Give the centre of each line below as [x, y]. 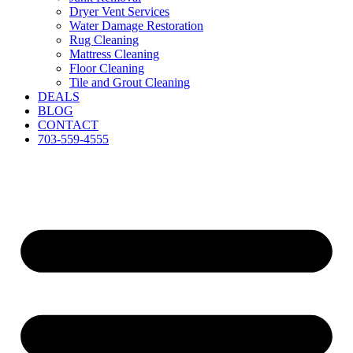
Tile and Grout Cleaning [130, 82]
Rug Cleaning [104, 40]
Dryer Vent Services [119, 11]
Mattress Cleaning [114, 54]
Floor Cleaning [107, 68]
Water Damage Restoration [136, 26]
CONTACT [68, 125]
